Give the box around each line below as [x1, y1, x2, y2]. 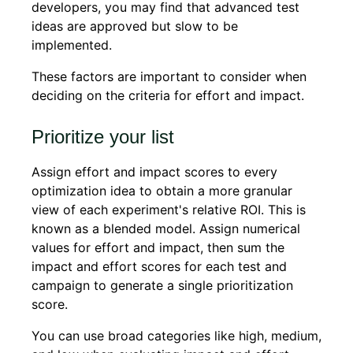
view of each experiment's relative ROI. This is [32, 201, 306, 217]
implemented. [32, 36, 112, 53]
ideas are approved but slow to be [32, 17, 238, 34]
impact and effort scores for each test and [32, 258, 287, 274]
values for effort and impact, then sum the [32, 239, 284, 255]
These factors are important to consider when [32, 68, 307, 84]
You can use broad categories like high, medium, [32, 327, 321, 344]
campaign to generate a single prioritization [32, 277, 293, 293]
